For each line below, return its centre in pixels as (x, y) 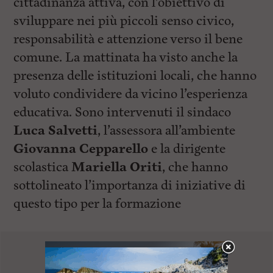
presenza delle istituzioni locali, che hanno (135, 76)
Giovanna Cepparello (81, 149)
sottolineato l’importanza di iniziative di (130, 186)
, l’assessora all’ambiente (167, 131)
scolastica (43, 167)
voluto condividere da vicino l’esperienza (131, 94)
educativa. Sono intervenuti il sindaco (122, 112)
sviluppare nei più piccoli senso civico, (124, 21)
